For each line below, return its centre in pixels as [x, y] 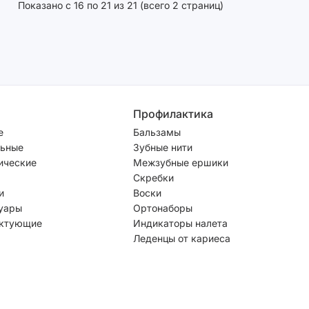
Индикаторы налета [180, 223]
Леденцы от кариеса [182, 238]
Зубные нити [163, 147]
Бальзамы [157, 132]
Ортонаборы [163, 208]
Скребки [153, 177]
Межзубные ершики [181, 162]
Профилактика [173, 113]
